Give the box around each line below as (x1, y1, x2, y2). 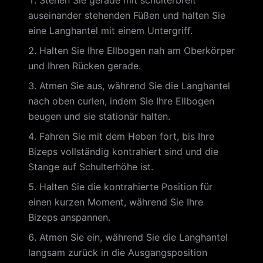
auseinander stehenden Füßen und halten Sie (28, 9, 225, 21)
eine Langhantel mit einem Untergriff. (28, 25, 193, 36)
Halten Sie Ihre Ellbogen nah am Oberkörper (39, 45, 235, 56)
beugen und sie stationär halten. (28, 110, 170, 122)
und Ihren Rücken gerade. (28, 60, 141, 72)
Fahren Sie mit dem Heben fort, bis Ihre (39, 130, 214, 142)
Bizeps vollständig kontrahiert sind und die (28, 146, 218, 157)
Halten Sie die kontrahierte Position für (39, 181, 213, 193)
